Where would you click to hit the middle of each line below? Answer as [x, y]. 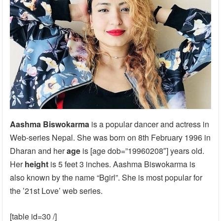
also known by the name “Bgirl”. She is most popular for [106, 177]
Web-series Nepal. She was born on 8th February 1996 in [110, 137]
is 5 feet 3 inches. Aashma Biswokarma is [122, 164]
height [37, 164]
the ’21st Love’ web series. [56, 190]
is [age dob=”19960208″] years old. [143, 150]
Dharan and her [38, 150]
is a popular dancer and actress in [149, 124]
